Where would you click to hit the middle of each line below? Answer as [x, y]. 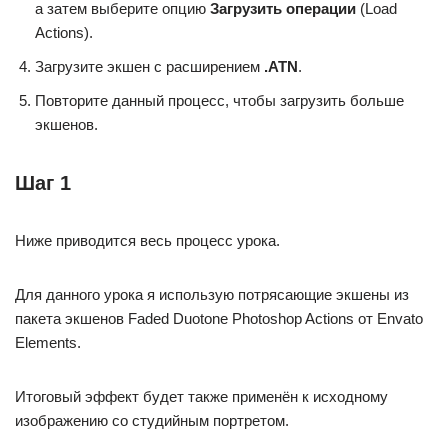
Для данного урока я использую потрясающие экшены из [212, 295]
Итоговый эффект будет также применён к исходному [201, 397]
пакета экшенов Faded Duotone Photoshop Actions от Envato [219, 319]
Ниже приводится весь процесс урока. [147, 241]
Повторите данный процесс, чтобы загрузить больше [219, 101]
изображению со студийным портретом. [152, 421]
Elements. [48, 343]
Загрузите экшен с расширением [149, 67]
